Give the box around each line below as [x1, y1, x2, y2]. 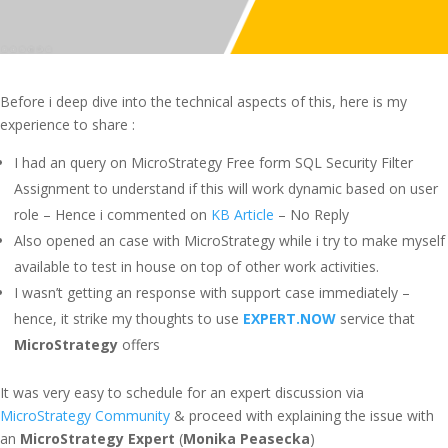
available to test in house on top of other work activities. [14, 257, 379, 276]
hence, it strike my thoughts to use [14, 309, 243, 328]
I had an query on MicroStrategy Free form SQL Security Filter [14, 153, 413, 172]
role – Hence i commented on [14, 205, 211, 224]
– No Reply [274, 205, 349, 224]
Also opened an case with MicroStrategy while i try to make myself [14, 231, 445, 250]
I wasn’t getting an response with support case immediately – [14, 283, 410, 302]
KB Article [211, 205, 274, 224]
